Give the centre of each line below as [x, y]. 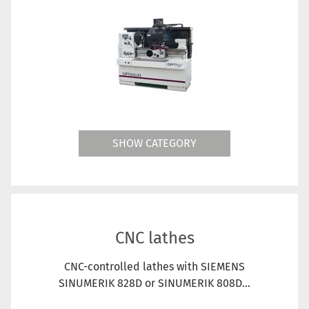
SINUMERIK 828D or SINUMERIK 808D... [154, 283]
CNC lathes [154, 238]
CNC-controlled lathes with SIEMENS [154, 266]
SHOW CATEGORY [154, 143]
